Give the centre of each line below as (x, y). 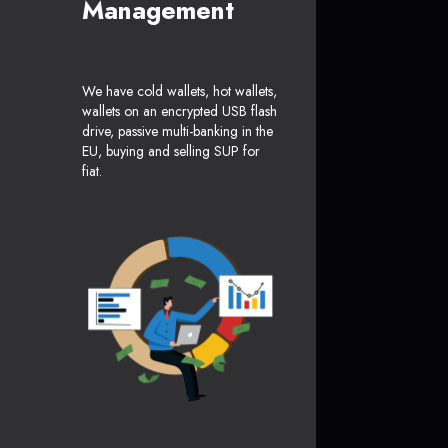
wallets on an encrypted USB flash (179, 111)
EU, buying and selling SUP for (171, 151)
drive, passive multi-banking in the (177, 131)
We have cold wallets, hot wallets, (179, 91)
